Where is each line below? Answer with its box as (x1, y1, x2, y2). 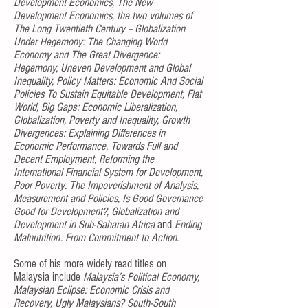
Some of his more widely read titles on (14, 257, 166, 270)
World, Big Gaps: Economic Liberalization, (14, 100, 177, 113)
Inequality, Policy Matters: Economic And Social (14, 74, 203, 87)
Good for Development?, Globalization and (14, 205, 179, 218)
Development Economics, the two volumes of (14, 9, 192, 22)
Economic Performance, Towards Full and (14, 140, 177, 153)
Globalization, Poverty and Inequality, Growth (14, 113, 190, 126)
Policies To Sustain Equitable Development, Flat (14, 87, 201, 100)
